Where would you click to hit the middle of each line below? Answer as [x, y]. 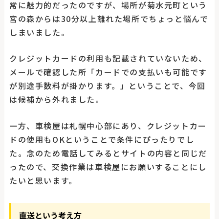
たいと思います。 [43, 180]
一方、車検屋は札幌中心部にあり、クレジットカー [108, 125]
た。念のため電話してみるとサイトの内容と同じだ [108, 153]
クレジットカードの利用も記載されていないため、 [108, 58]
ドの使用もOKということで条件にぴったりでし [102, 139]
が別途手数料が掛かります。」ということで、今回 [107, 86]
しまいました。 [39, 32]
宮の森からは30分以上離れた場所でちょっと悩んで [109, 18]
